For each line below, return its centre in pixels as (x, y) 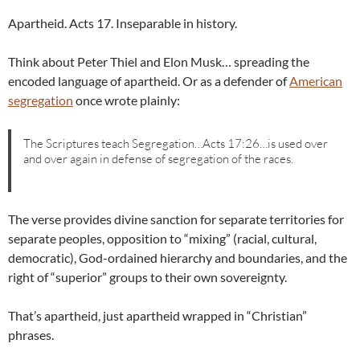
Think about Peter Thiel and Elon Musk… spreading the (159, 62)
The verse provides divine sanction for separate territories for (176, 219)
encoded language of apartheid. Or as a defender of (149, 81)
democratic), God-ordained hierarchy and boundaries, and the (178, 258)
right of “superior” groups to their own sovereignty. (147, 277)
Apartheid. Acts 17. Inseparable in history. (123, 23)
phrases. (31, 335)
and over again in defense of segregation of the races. (159, 158)
